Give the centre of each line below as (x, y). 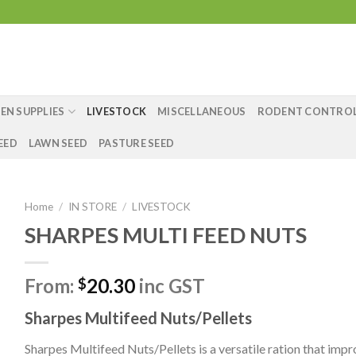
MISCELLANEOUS (202, 111)
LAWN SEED (58, 143)
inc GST (170, 285)
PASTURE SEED (137, 143)
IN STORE (92, 207)
